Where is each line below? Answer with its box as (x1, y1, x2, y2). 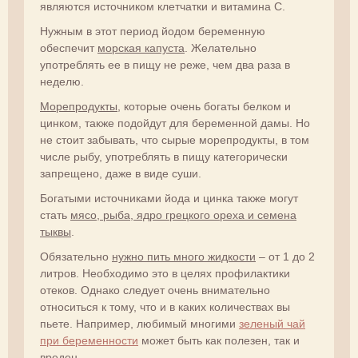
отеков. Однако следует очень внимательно (40, 284, 270, 296)
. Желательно (185, 42, 257, 54)
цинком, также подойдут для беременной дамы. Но (40, 117, 310, 129)
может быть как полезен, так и (138, 334, 300, 347)
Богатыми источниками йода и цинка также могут (40, 192, 298, 205)
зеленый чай (239, 317, 305, 330)
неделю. (40, 75, 84, 88)
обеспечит (40, 42, 97, 54)
